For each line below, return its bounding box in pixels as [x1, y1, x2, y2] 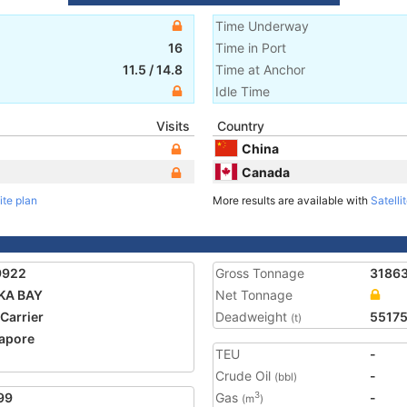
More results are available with [213, 194, 371, 207]
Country [217, 118, 264, 134]
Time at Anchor [215, 62, 305, 77]
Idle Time [215, 84, 270, 99]
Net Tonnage [215, 287, 293, 303]
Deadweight [215, 309, 291, 324]
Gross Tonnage [215, 265, 304, 281]
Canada [242, 164, 290, 180]
